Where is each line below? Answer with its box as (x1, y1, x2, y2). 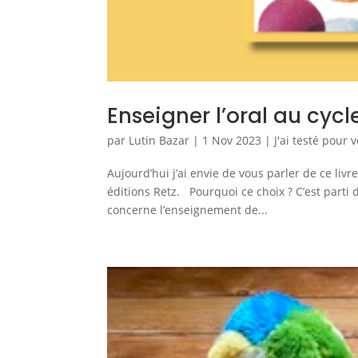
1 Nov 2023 (202, 132, 262, 148)
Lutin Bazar (129, 132, 190, 148)
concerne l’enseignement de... (107, 201, 268, 217)
